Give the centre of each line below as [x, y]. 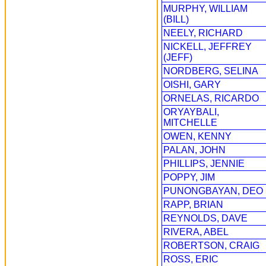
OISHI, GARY [192, 85]
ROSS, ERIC [191, 259]
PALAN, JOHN [194, 150]
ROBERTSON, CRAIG [211, 246]
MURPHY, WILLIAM [205, 9]
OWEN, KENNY [197, 136]
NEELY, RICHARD [203, 33]
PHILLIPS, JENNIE [204, 164]
